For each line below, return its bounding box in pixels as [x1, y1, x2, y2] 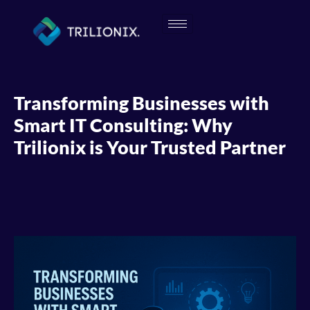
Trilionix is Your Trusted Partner [14, 135, 286, 158]
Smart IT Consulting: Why [14, 113, 232, 136]
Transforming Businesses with [14, 91, 269, 114]
